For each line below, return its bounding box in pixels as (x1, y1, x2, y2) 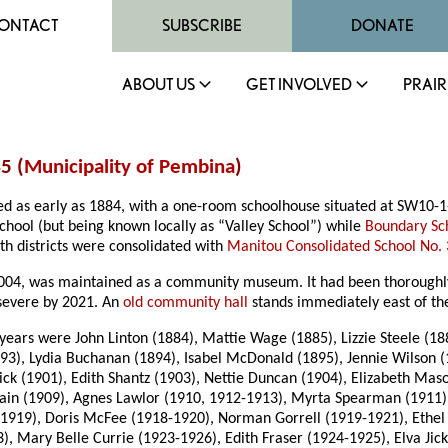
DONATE (350, 16, 414, 35)
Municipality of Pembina (24, 157, 235, 179)
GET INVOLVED (246, 75, 352, 94)
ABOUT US (122, 75, 195, 94)
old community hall (123, 295, 249, 312)
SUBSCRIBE (162, 16, 242, 35)
